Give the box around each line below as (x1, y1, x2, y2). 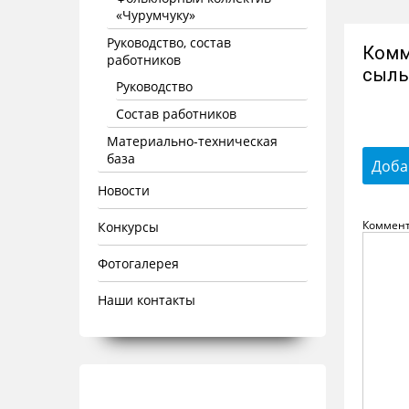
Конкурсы (98, 218, 159, 236)
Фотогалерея (98, 255, 179, 272)
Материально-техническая (107, 132, 278, 150)
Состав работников (116, 105, 236, 122)
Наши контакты (98, 291, 195, 309)
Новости (98, 182, 150, 199)
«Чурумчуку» (116, 6, 195, 24)
